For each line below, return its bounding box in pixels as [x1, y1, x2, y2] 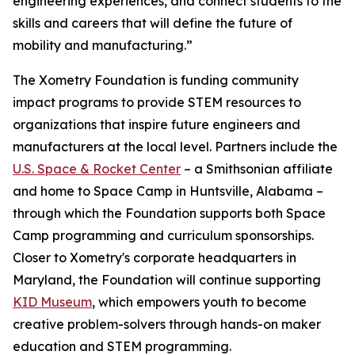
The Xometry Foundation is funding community [13, 72, 299, 88]
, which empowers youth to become [92, 294, 307, 310]
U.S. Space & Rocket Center [13, 161, 181, 177]
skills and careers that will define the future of [13, 15, 292, 31]
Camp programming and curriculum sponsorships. [13, 227, 314, 243]
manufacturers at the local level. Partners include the [13, 139, 338, 155]
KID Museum [13, 294, 92, 310]
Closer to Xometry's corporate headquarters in [13, 250, 296, 265]
